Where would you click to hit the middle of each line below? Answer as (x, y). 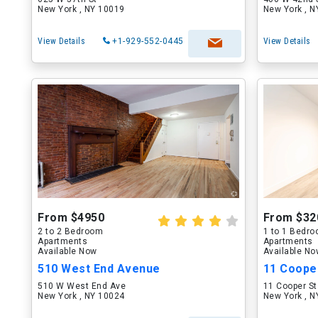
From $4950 (71, 218)
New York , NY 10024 (81, 296)
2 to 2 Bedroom (70, 231)
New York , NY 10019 (81, 9)
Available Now (67, 251)
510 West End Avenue (99, 269)
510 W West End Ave (82, 286)
